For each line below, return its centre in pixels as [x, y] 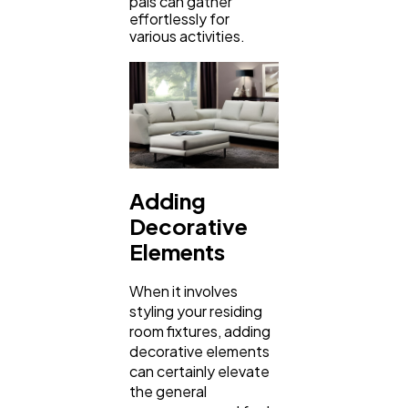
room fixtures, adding [200, 331]
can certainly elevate [199, 372]
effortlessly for [179, 19]
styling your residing [196, 311]
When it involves [184, 291]
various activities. [187, 36]
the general [168, 392]
